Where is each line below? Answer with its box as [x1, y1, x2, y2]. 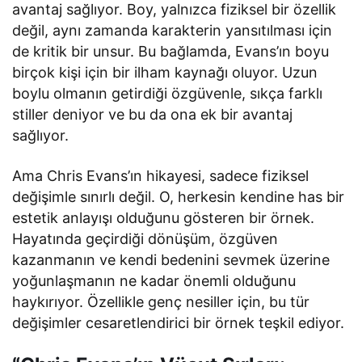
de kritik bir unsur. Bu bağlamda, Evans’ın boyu [12, 43, 330, 60]
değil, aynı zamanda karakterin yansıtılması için [12, 22, 333, 39]
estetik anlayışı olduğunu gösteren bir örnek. [12, 209, 315, 226]
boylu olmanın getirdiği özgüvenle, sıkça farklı [12, 85, 323, 102]
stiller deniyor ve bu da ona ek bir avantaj [12, 106, 293, 123]
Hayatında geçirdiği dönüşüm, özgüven [12, 230, 279, 247]
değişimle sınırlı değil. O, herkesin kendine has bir [12, 188, 345, 205]
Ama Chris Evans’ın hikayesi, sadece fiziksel [12, 167, 309, 184]
